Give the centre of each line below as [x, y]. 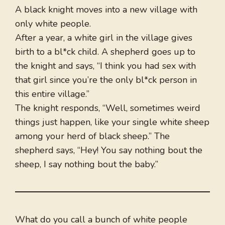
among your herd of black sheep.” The [92, 136]
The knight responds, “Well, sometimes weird [108, 108]
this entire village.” [52, 94]
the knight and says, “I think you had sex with [105, 66]
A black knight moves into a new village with [106, 10]
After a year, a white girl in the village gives [104, 38]
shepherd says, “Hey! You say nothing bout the [109, 150]
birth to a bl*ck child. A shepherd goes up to [105, 52]
